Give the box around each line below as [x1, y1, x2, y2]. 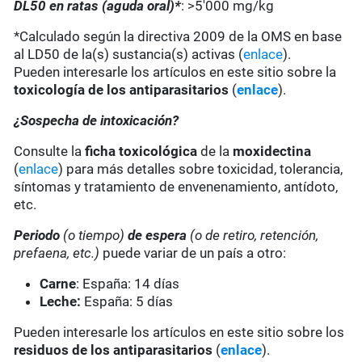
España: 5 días [81, 293, 174, 310]
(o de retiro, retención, [190, 227, 319, 244]
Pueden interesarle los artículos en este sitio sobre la [14, 64, 337, 81]
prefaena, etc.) [14, 245, 103, 262]
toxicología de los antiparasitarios [14, 82, 233, 99]
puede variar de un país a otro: [103, 245, 287, 262]
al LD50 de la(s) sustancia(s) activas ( [14, 46, 244, 63]
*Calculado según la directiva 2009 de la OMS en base [14, 28, 343, 45]
